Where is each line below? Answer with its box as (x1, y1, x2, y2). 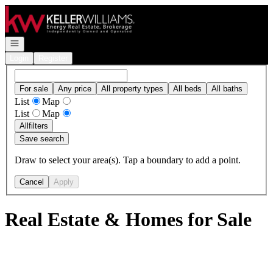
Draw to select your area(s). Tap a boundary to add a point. (15, 154, 241, 165)
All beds (173, 83, 202, 93)
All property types (101, 83, 163, 93)
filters (29, 121, 48, 130)
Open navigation (9, 38, 66, 47)
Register (38, 54, 68, 63)
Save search (19, 133, 64, 143)
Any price (58, 83, 91, 93)
